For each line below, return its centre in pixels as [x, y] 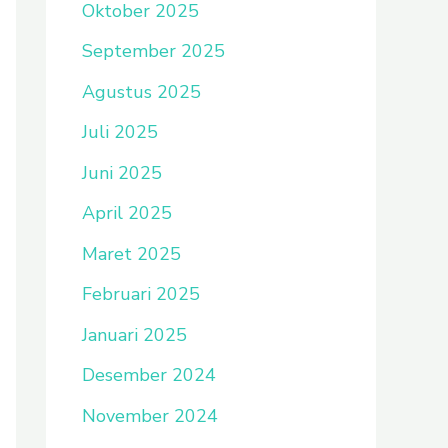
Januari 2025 [134, 334]
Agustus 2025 [141, 91]
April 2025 [127, 213]
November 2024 [150, 415]
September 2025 [153, 51]
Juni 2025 [122, 172]
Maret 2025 [131, 253]
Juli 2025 [120, 132]
